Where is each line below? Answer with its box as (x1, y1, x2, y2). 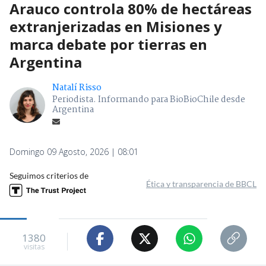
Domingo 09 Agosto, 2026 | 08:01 (9, 146, 138, 158)
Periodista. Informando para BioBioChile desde (52, 93, 245, 107)
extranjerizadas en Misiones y (9, 17, 222, 37)
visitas (23, 241, 45, 252)
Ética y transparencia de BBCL (146, 179, 256, 189)
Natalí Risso (52, 81, 102, 96)
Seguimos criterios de (9, 170, 88, 181)
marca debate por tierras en (9, 34, 207, 55)
